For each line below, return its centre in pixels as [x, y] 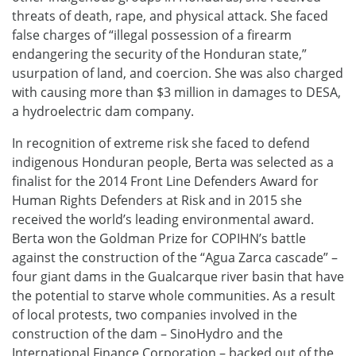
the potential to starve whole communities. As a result [174, 296]
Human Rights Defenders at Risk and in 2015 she [157, 201]
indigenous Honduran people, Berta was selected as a [173, 163]
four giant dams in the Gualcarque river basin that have [178, 277]
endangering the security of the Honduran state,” [159, 54]
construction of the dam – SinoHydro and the [147, 334]
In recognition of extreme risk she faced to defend [161, 143]
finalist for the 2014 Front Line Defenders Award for [165, 182]
